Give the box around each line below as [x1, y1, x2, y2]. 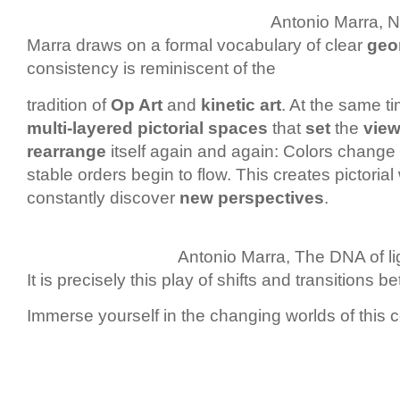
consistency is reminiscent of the [27, 59, 276, 79]
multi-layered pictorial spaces [27, 118, 268, 137]
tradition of [27, 95, 111, 114]
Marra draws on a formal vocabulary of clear [27, 36, 367, 55]
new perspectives [179, 187, 324, 207]
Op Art [111, 95, 162, 114]
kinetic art [201, 95, 281, 114]
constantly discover [27, 187, 179, 207]
